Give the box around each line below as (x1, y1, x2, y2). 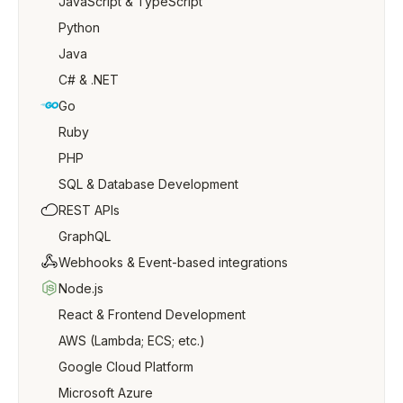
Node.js (58, 281, 103, 296)
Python (58, 20, 100, 35)
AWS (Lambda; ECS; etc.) (58, 333, 205, 348)
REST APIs (58, 202, 120, 218)
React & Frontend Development (58, 307, 246, 322)
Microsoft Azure (58, 385, 153, 400)
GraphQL (58, 228, 111, 244)
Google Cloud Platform (58, 359, 193, 374)
